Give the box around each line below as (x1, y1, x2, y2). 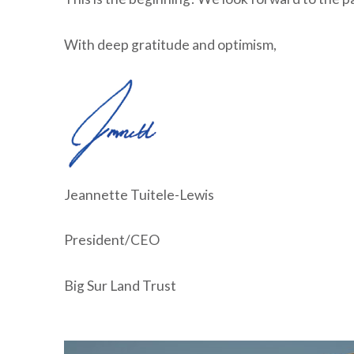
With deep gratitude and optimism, (63, 36, 277, 53)
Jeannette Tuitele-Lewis (63, 186, 259, 203)
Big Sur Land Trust (63, 277, 176, 294)
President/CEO (63, 232, 160, 249)
